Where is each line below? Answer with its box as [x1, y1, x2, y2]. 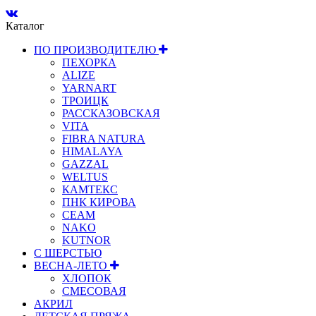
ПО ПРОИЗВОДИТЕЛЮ [34, 44, 159, 56]
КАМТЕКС [62, 183, 118, 196]
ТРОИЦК [62, 95, 109, 107]
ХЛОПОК [62, 272, 111, 285]
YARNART [62, 82, 116, 95]
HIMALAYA [62, 145, 123, 158]
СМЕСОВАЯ [62, 285, 126, 298]
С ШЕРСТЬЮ [34, 247, 102, 260]
